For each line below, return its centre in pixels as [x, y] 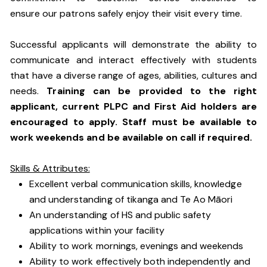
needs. [29, 91]
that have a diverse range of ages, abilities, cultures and [133, 75]
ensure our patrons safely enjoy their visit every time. [126, 13]
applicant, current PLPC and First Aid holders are [133, 106]
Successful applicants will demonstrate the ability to [133, 44]
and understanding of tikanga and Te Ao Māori [131, 199]
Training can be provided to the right [152, 91]
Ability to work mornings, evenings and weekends [136, 246]
